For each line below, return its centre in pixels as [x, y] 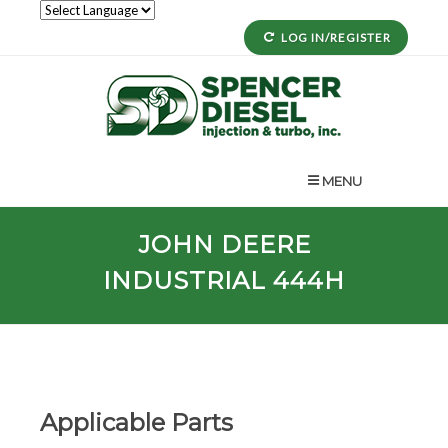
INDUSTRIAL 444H [224, 280]
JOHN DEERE [224, 244]
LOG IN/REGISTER [336, 37]
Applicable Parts [136, 422]
